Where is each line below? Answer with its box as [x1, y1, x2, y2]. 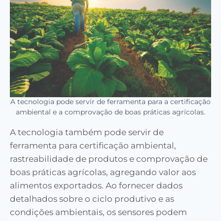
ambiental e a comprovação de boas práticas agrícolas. [16, 108, 205, 116]
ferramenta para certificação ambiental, [10, 141, 176, 151]
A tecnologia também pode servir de [10, 127, 164, 138]
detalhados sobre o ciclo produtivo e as [10, 194, 174, 204]
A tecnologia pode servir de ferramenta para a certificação [10, 98, 211, 106]
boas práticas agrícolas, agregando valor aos [10, 167, 196, 178]
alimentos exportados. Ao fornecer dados [10, 181, 183, 191]
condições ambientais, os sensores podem [10, 207, 187, 218]
